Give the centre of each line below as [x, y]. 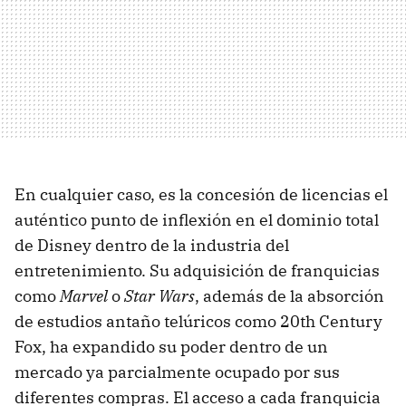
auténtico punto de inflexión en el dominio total [197, 219]
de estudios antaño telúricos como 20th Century [198, 321]
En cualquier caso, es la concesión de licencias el [201, 194]
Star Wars [159, 295]
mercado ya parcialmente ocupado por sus [177, 372]
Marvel [86, 295]
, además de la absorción [290, 295]
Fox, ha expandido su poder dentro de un [171, 346]
